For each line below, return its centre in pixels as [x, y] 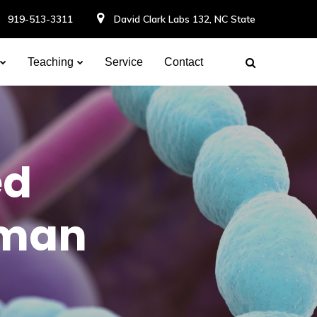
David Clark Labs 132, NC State [185, 19]
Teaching [51, 62]
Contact [184, 62]
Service [124, 62]
